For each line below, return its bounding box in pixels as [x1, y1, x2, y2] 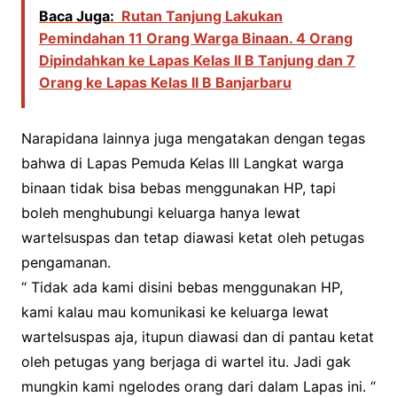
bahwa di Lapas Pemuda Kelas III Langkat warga [20, 154, 344, 173]
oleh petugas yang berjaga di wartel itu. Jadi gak [20, 353, 351, 371]
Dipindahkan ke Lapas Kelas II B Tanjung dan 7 [38, 51, 355, 70]
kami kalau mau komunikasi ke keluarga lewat [20, 303, 329, 322]
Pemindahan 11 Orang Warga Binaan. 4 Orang [38, 29, 353, 48]
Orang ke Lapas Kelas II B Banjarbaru [38, 74, 292, 92]
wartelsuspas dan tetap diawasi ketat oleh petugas [20, 229, 364, 247]
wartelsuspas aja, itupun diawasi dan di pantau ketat [20, 328, 374, 346]
